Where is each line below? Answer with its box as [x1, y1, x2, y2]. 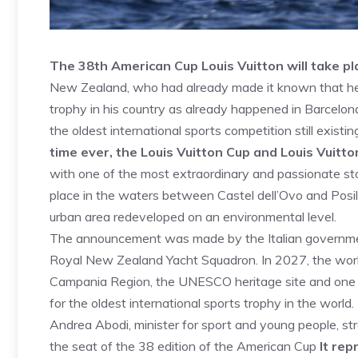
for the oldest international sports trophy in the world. [50, 295, 354, 311]
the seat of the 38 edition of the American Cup [50, 338, 320, 354]
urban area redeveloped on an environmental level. [50, 209, 336, 225]
